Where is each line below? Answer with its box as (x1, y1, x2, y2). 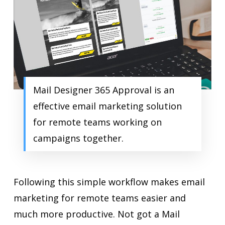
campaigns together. (33, 132, 124, 144)
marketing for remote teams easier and (13, 191, 186, 204)
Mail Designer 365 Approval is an (33, 83, 174, 96)
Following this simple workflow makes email (13, 175, 205, 188)
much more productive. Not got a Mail (13, 207, 180, 220)
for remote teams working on (33, 116, 162, 128)
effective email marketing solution (33, 99, 182, 112)
